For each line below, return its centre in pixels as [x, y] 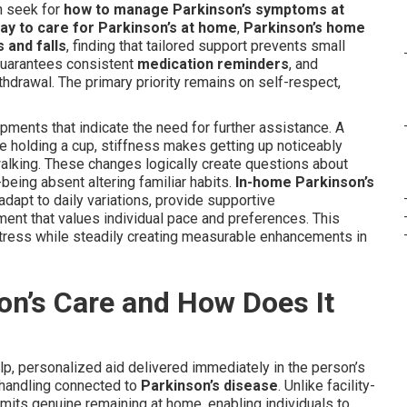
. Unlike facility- [327, 386]
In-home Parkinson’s [305, 182]
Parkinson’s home [304, 28]
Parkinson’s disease [209, 386]
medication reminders [213, 64]
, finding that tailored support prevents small [206, 46]
